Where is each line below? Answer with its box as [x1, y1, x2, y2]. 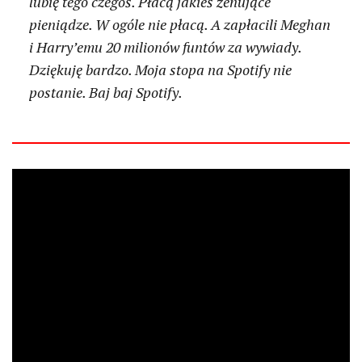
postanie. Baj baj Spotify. [29, 82, 183, 103]
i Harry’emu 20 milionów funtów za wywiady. [29, 37, 302, 57]
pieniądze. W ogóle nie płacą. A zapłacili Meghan [29, 15, 331, 35]
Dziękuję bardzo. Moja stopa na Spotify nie [29, 60, 293, 80]
